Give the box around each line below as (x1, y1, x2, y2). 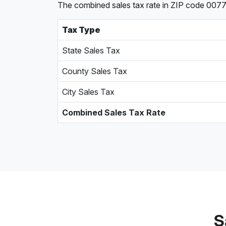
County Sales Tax (62, 66, 127, 76)
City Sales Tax (62, 87, 115, 97)
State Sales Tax (62, 45, 120, 55)
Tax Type (62, 25, 100, 35)
